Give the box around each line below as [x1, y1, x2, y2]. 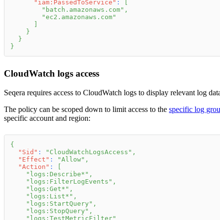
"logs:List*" [26, 192, 73, 200]
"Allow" [57, 156, 85, 164]
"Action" [18, 163, 50, 171]
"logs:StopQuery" [26, 207, 89, 215]
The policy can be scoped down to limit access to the [4, 105, 169, 114]
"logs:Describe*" [26, 170, 89, 178]
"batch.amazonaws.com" [42, 6, 124, 14]
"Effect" [18, 156, 50, 164]
